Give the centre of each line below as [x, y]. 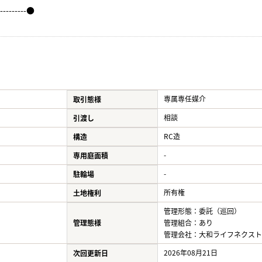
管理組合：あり [188, 223]
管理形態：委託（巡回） [202, 211]
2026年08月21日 [191, 252]
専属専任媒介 [185, 99]
